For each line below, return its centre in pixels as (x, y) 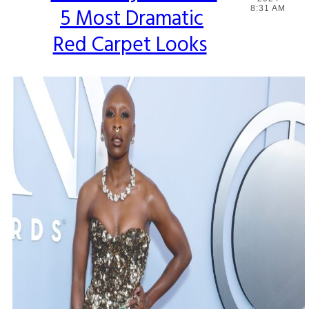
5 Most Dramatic (132, 19)
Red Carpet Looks (130, 45)
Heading (55, 17)
